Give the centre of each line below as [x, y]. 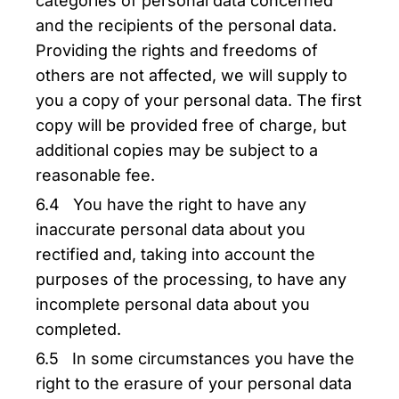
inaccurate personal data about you [171, 229]
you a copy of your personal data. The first [199, 100]
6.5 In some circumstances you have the [195, 358]
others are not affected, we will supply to [191, 75]
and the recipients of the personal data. [186, 25]
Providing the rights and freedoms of [177, 50]
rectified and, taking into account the [175, 254]
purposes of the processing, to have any [191, 279]
